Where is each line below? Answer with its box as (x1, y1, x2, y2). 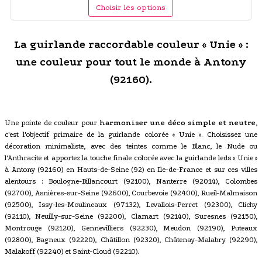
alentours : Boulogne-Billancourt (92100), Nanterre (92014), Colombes (5, 177, 257, 185)
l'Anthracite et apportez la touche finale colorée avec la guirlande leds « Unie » (5, 153, 257, 162)
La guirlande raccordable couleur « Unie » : (13, 37, 249, 51)
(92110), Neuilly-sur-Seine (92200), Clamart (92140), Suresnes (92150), (5, 212, 257, 220)
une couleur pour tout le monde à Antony (15, 55, 247, 68)
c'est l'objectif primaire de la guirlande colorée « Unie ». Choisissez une (5, 130, 257, 139)
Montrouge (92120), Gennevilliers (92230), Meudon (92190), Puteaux (5, 223, 257, 232)
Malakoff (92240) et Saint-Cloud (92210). (5, 247, 139, 256)
